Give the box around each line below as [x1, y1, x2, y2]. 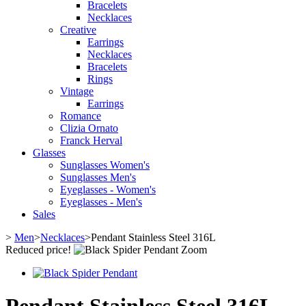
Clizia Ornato [60, 122, 118, 134]
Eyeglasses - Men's [60, 195, 142, 208]
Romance [60, 109, 101, 122]
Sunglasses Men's [60, 171, 136, 183]
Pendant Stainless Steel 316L [91, 231, 216, 243]
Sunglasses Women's [60, 158, 150, 171]
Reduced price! [5, 243, 71, 255]
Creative [60, 23, 96, 36]
